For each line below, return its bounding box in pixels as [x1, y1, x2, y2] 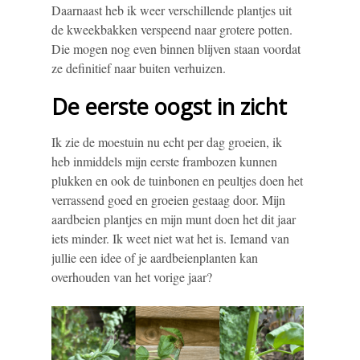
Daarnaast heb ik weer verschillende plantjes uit [51, 2, 292, 19]
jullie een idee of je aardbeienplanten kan [51, 249, 258, 267]
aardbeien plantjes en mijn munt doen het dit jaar [51, 211, 296, 228]
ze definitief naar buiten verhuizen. [51, 59, 226, 77]
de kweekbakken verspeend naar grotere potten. [51, 21, 292, 39]
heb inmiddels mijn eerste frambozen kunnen [51, 153, 277, 170]
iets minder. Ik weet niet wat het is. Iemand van [51, 230, 289, 247]
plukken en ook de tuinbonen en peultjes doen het [51, 172, 303, 190]
